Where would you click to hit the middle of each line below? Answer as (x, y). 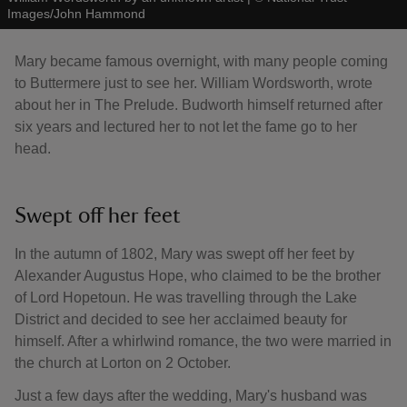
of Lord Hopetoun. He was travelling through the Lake (186, 298)
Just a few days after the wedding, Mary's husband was (191, 396)
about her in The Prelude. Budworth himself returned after (199, 105)
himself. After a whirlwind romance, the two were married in (203, 341)
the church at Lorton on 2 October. (126, 363)
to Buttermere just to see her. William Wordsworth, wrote (194, 83)
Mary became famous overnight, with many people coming (201, 61)
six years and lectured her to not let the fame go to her (186, 127)
